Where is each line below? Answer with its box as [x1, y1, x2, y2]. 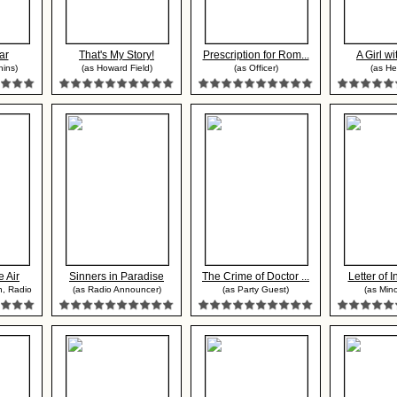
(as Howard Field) [81, 63, 152, 73]
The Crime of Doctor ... [202, 270, 309, 283]
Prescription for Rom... [202, 49, 309, 61]
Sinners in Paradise [69, 270, 164, 283]
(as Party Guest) [222, 284, 289, 294]
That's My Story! [79, 49, 154, 61]
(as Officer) [233, 63, 278, 73]
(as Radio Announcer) [72, 284, 161, 294]
